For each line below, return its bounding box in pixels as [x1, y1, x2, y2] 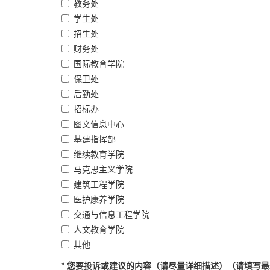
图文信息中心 [74, 117, 124, 130]
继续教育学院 [74, 147, 124, 160]
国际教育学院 [74, 57, 124, 69]
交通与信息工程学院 [74, 207, 149, 220]
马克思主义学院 [74, 162, 133, 175]
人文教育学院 [74, 222, 124, 235]
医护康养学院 [74, 192, 124, 205]
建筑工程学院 [74, 177, 124, 190]
